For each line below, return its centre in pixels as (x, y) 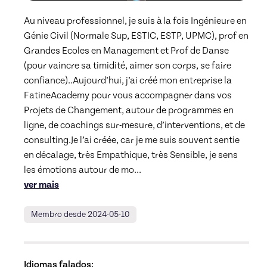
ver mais (41, 184)
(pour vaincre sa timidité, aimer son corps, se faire (128, 65)
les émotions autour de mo (79, 170)
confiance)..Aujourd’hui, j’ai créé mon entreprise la (128, 80)
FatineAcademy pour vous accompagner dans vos (128, 95)
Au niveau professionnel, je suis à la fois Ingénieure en (135, 21)
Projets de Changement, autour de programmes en (129, 110)
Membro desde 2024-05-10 (80, 214)
